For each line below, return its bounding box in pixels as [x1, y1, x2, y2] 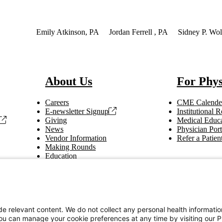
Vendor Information [45, 134, 107, 143]
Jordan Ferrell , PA [109, 28, 168, 37]
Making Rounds [45, 143, 96, 152]
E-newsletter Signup [45, 107, 109, 116]
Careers [45, 98, 69, 107]
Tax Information [45, 161, 96, 169]
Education [45, 152, 77, 161]
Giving [45, 116, 67, 125]
